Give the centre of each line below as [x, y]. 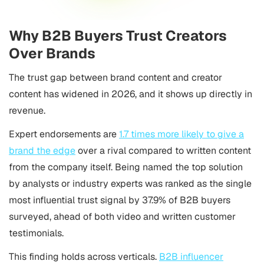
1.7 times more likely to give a [181, 134]
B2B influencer [191, 257]
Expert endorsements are [64, 134]
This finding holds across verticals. [84, 257]
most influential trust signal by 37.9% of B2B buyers [120, 200]
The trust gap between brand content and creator [115, 77]
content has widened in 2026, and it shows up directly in [131, 94]
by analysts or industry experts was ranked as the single [130, 184]
